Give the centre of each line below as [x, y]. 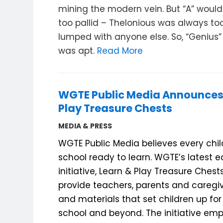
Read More [120, 51]
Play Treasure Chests [115, 108]
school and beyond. [102, 213]
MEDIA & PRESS [85, 126]
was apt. [78, 51]
